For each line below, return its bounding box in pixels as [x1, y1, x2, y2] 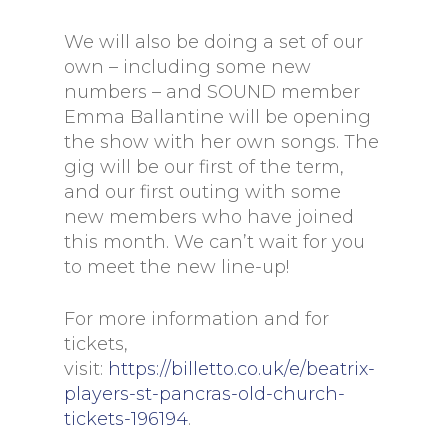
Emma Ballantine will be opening [64, 106, 371, 128]
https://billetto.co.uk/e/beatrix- [108, 358, 375, 380]
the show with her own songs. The [64, 131, 379, 153]
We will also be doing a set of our [64, 31, 363, 53]
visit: [64, 358, 108, 380]
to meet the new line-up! [64, 256, 289, 278]
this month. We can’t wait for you [64, 231, 365, 253]
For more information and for [64, 308, 329, 330]
